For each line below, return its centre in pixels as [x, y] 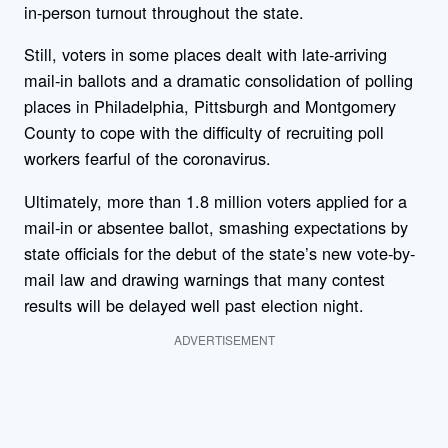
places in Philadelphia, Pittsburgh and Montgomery [210, 106]
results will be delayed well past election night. [194, 304]
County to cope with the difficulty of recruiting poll [204, 132]
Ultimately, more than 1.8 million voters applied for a [215, 200]
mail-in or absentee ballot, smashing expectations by [216, 226]
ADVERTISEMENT [224, 339]
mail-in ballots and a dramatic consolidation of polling [218, 80]
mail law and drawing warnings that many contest [204, 278]
